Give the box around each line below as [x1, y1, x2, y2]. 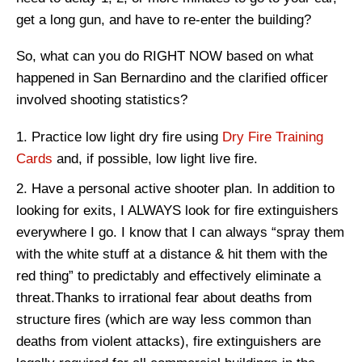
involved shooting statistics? [16, 92, 187, 108]
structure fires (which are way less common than [16, 312, 311, 328]
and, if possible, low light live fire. [53, 151, 258, 167]
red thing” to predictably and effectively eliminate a [16, 268, 321, 284]
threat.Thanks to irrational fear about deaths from [16, 290, 312, 306]
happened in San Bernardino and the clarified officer [16, 70, 328, 86]
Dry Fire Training [222, 129, 323, 145]
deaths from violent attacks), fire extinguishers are [16, 334, 321, 350]
